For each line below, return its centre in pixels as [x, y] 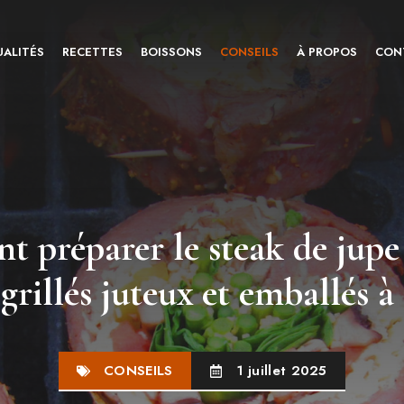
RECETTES [92, 52]
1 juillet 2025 [281, 371]
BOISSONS [171, 52]
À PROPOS [326, 52]
